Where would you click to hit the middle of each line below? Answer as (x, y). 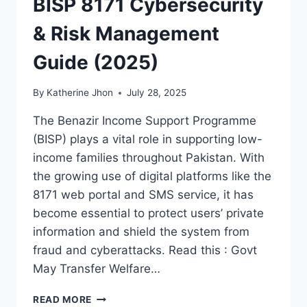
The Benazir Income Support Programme (145, 121)
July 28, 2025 (157, 93)
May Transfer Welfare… (97, 269)
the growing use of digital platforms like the (152, 176)
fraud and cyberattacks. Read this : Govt (145, 250)
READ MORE (63, 300)
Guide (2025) (96, 62)
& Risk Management (126, 33)
